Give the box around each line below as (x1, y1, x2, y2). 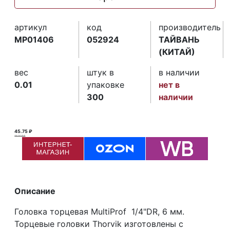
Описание (14, 185, 56, 196)
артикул (14, 22, 47, 32)
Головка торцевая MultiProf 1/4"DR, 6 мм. (14, 206, 185, 217)
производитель (159, 22, 221, 32)
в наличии (159, 67, 200, 78)
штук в (86, 67, 114, 78)
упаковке (86, 79, 124, 90)
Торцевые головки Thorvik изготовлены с (14, 218, 184, 229)
